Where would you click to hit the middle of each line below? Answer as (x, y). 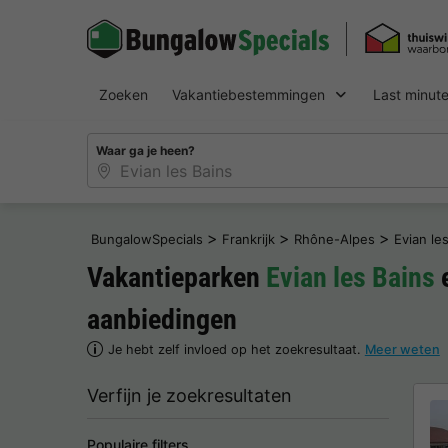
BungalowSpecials (147, 238)
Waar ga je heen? (145, 150)
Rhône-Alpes (334, 238)
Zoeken (123, 94)
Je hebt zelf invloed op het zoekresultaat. (236, 349)
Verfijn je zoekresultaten (189, 395)
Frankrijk (248, 238)
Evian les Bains (350, 277)
